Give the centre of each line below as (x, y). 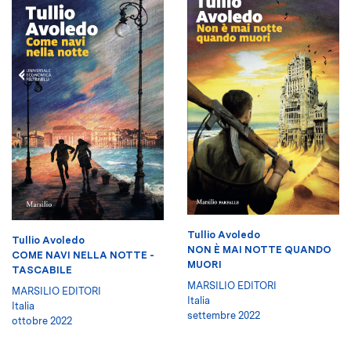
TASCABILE (42, 270)
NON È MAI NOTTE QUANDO (259, 250)
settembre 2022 (224, 316)
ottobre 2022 (42, 321)
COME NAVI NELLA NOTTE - (83, 255)
